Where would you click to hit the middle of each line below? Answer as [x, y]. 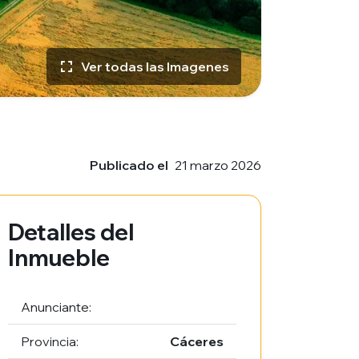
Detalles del [71, 232]
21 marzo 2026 [218, 165]
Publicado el [129, 165]
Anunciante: [56, 307]
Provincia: [50, 341]
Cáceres [196, 341]
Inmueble [59, 258]
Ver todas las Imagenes [155, 67]
